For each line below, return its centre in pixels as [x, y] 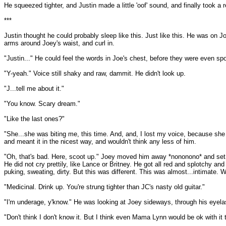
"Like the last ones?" [34, 119]
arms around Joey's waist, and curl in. [59, 43]
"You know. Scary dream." [42, 104]
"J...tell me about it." [34, 89]
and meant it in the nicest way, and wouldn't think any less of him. [100, 142]
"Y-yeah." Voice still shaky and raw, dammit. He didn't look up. [95, 73]
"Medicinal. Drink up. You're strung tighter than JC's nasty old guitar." [104, 187]
